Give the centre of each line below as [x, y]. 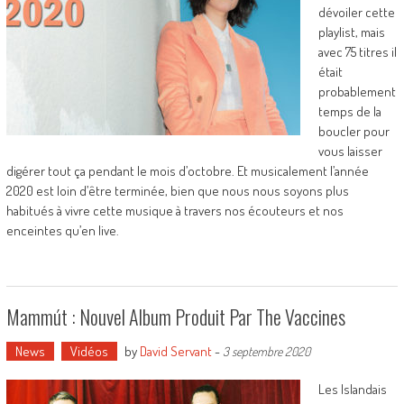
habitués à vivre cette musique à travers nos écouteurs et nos [174, 211]
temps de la [349, 111]
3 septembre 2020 [266, 351]
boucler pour [353, 131]
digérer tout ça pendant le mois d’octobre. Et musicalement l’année [187, 171]
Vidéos [89, 351]
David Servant [175, 351]
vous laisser [350, 151]
